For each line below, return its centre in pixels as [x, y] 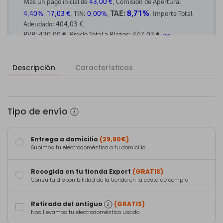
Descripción [34, 67]
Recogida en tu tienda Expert [82, 171]
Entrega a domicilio [65, 139]
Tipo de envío [38, 111]
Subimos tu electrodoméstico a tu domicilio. [89, 147]
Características [104, 67]
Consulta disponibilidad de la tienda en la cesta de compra [110, 180]
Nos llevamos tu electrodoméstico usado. [86, 212]
